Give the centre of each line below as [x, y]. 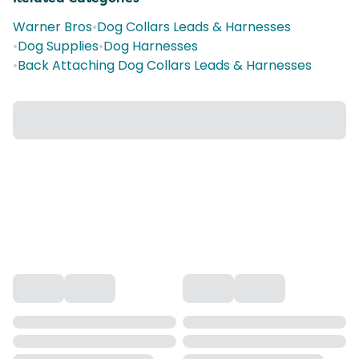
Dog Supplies [58, 46]
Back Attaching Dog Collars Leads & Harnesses [165, 65]
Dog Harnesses [151, 46]
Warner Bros [52, 27]
